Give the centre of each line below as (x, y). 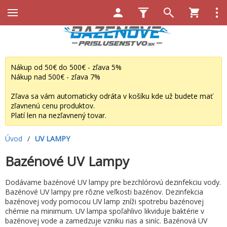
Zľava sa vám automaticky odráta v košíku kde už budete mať (112, 96)
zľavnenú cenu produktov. (53, 105)
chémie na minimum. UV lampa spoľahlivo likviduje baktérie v (105, 211)
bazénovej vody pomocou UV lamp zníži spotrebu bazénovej (104, 201)
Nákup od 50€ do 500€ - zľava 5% (66, 67)
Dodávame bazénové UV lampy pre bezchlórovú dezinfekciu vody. (113, 182)
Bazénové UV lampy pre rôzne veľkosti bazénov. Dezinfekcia (104, 192)
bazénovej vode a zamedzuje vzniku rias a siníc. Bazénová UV (106, 220)
